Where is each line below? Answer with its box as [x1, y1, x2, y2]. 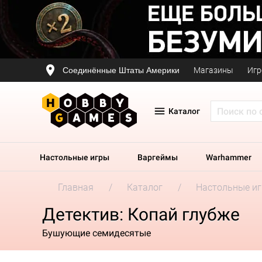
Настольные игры [40, 153, 109, 162]
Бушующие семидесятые [42, 227, 151, 239]
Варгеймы [137, 153, 178, 162]
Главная [58, 182, 94, 193]
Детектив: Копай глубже [42, 204, 240, 225]
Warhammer [206, 153, 251, 162]
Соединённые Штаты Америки [63, 65, 180, 75]
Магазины [194, 65, 233, 75]
